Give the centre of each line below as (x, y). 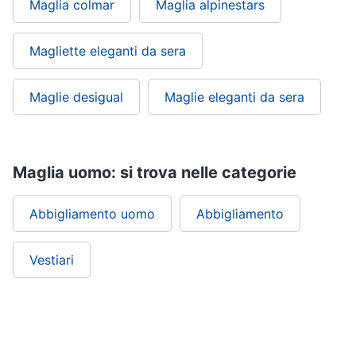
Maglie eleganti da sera (234, 97)
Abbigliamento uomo (92, 214)
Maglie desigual (76, 97)
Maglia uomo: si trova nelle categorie (155, 172)
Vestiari (52, 260)
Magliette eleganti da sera (108, 51)
